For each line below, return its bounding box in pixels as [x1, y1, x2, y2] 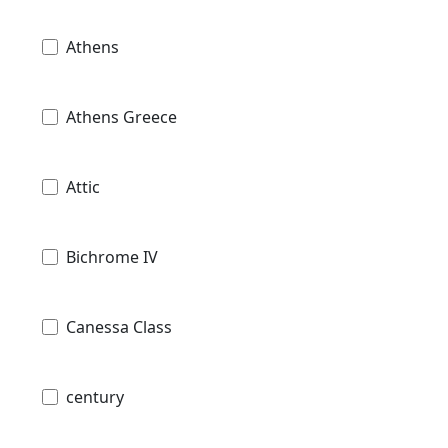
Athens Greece [66, 105, 177, 128]
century [66, 385, 124, 408]
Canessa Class [66, 315, 172, 338]
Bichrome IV [66, 245, 158, 268]
